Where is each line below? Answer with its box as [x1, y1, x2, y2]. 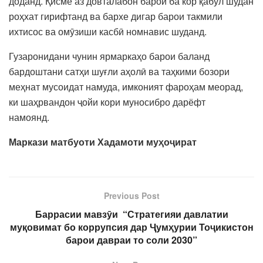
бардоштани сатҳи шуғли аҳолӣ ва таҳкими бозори [9, 64, 230, 78]
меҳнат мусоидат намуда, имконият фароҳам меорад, [9, 79, 243, 93]
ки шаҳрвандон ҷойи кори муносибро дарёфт [9, 95, 205, 109]
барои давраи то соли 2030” [66, 232, 197, 247]
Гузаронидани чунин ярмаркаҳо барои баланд [9, 49, 210, 63]
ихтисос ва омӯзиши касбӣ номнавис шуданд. [9, 24, 207, 38]
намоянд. [9, 110, 63, 124]
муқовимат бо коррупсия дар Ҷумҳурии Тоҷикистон [9, 220, 254, 234]
